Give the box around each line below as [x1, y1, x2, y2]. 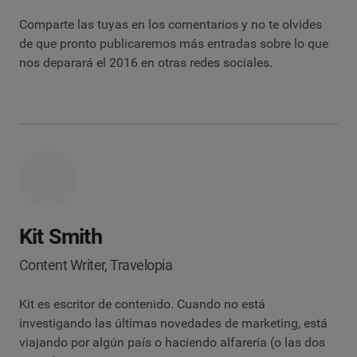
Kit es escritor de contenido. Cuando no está [19, 296, 265, 312]
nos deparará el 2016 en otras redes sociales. [19, 54, 273, 70]
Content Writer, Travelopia [19, 256, 172, 273]
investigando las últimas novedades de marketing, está [19, 315, 328, 331]
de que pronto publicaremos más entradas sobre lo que [19, 35, 328, 51]
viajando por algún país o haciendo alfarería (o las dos [19, 334, 325, 350]
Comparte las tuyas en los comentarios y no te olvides [19, 16, 322, 32]
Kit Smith [19, 223, 102, 249]
